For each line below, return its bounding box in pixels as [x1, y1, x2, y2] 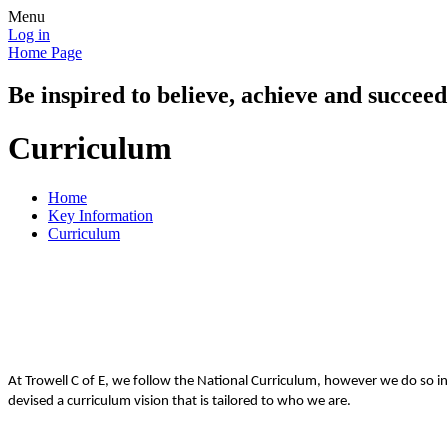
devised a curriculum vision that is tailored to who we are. [8, 393, 351, 409]
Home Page [8, 44, 82, 61]
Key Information [48, 206, 153, 224]
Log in [8, 26, 50, 43]
